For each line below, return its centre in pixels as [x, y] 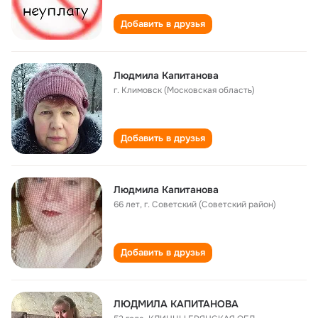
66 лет [127, 204]
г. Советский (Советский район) [210, 204]
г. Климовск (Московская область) [184, 90]
